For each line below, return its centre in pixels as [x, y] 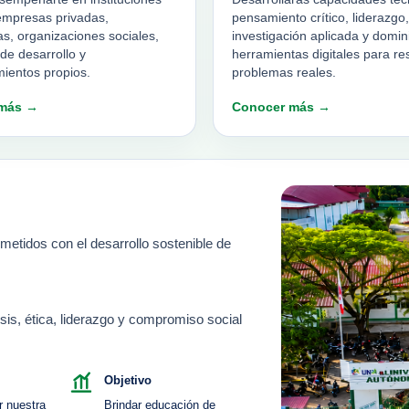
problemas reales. [284, 73]
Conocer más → [281, 107]
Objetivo [127, 381]
